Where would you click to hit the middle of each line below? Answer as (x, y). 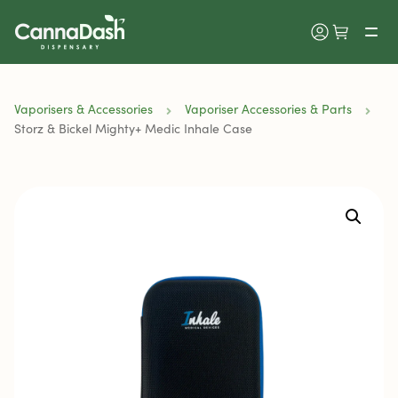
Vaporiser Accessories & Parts (268, 109)
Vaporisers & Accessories (84, 109)
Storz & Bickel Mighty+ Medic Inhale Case (133, 128)
